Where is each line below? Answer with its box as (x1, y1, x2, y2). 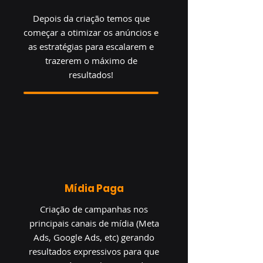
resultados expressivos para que (29, 245, 159, 257)
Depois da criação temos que (32, 12, 150, 24)
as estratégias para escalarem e (28, 41, 154, 52)
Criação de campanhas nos (40, 203, 148, 215)
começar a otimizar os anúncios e (23, 26, 159, 38)
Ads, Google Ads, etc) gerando (33, 231, 154, 243)
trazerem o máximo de (45, 55, 137, 66)
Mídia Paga (64, 181, 124, 195)
